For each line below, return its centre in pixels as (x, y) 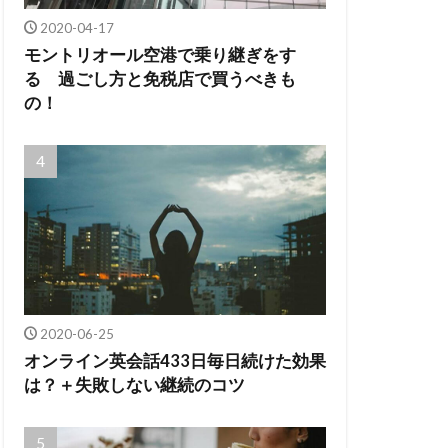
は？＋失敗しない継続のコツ (134, 384)
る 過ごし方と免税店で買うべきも (160, 78)
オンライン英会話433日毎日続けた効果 (175, 360)
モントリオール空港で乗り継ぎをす (160, 54)
